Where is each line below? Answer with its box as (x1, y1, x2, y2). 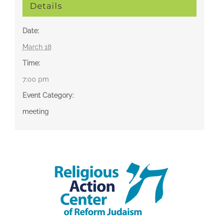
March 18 (22, 43, 51, 51)
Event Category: (22, 91, 74, 100)
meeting (22, 108, 49, 116)
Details (29, 1, 62, 11)
